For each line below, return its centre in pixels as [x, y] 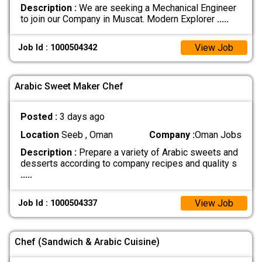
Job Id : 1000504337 [58, 204]
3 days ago [82, 117]
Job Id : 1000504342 [58, 48]
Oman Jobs [218, 135]
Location [39, 135]
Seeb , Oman [86, 135]
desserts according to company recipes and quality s [128, 163]
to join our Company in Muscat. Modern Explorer [118, 19]
